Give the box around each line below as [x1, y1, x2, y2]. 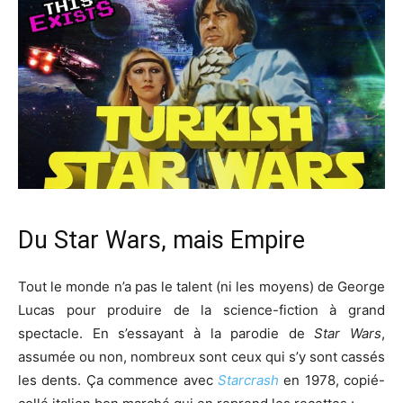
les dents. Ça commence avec [18, 371, 218, 389]
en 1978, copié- [278, 371, 385, 389]
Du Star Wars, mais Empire [18, 225, 305, 255]
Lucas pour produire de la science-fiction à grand [18, 300, 385, 318]
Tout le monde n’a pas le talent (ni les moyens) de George [18, 277, 385, 295]
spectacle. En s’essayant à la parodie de [18, 324, 315, 342]
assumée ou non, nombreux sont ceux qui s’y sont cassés [18, 347, 385, 365]
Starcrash [217, 371, 279, 389]
